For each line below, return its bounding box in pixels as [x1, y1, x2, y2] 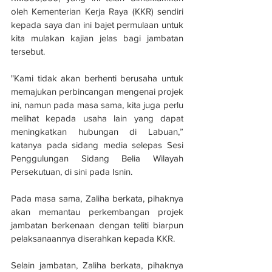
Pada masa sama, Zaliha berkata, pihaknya [11, 192, 183, 203]
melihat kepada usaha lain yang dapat [11, 112, 183, 123]
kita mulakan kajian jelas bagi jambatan [11, 32, 183, 43]
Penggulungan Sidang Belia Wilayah [11, 152, 183, 163]
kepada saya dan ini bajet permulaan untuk [11, 19, 183, 30]
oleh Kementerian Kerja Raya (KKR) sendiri [11, 5, 183, 16]
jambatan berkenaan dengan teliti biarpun [11, 219, 183, 230]
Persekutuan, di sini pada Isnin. [11, 166, 132, 177]
